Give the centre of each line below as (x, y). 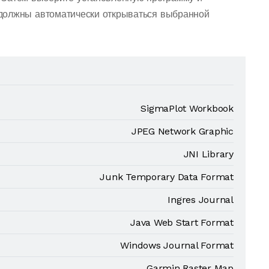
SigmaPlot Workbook (187, 108)
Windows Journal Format (177, 245)
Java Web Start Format (182, 222)
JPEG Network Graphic (182, 131)
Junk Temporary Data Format (167, 177)
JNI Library (208, 154)
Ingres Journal (201, 200)
